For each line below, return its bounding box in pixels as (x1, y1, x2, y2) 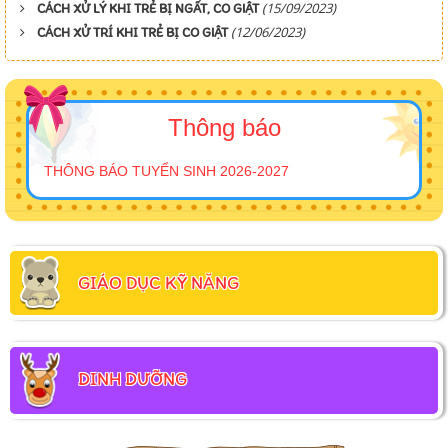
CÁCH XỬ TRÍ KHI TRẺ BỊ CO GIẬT (37, 25, 228, 41)
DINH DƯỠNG (78, 368, 187, 391)
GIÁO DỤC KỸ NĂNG (78, 272, 239, 295)
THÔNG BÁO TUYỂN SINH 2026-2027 (44, 163, 289, 180)
